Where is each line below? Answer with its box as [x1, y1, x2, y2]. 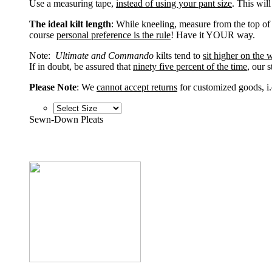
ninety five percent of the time [133, 61, 247, 72]
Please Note [29, 82, 76, 93]
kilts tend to [154, 50, 203, 61]
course [29, 30, 56, 41]
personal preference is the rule [56, 30, 171, 41]
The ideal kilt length [29, 19, 111, 30]
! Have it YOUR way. [171, 30, 255, 41]
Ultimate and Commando [55, 50, 154, 61]
